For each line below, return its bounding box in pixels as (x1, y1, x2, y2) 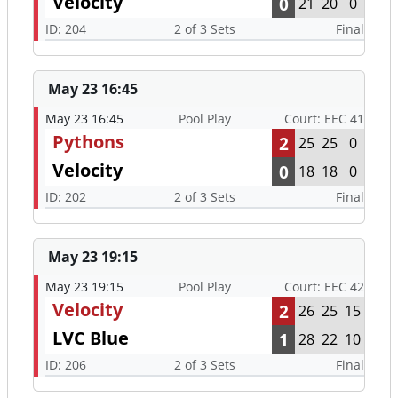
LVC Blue (52, 326, 129, 351)
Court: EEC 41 (284, 110, 364, 128)
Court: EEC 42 (284, 278, 364, 296)
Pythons (52, 130, 124, 155)
